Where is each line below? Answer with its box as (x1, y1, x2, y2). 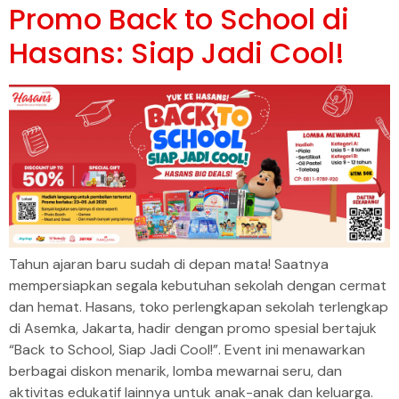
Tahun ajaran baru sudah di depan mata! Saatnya (9, 255, 329, 274)
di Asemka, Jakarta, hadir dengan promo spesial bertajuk (9, 319, 377, 338)
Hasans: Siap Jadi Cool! (9, 32, 345, 73)
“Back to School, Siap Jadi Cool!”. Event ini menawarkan (9, 340, 365, 360)
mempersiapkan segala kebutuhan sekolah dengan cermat (9, 276, 387, 296)
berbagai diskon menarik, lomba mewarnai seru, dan (9, 362, 342, 381)
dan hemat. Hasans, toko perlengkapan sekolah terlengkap (9, 297, 388, 317)
